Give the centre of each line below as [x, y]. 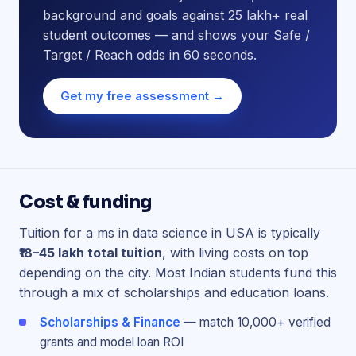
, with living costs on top [235, 253]
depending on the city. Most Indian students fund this [178, 273]
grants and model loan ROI [112, 342]
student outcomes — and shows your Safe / [176, 35]
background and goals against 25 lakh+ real [175, 15]
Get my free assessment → [142, 96]
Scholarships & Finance [110, 322]
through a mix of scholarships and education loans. [174, 292]
